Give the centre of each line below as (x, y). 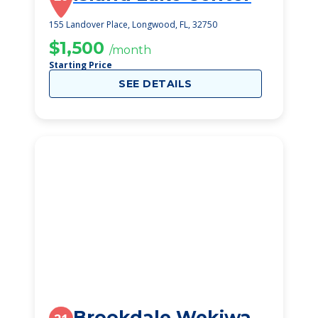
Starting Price (81, 65)
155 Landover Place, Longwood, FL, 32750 (133, 24)
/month (130, 50)
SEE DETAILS (155, 84)
